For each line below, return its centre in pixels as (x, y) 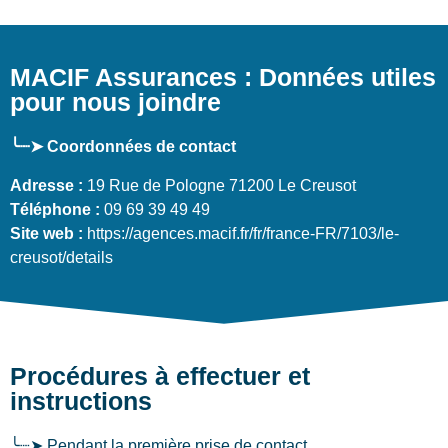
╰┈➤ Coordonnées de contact (123, 147)
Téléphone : (55, 209)
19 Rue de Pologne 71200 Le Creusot (219, 185)
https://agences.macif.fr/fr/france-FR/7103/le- (241, 233)
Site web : (46, 233)
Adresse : (46, 185)
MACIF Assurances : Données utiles (223, 77)
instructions (81, 400)
